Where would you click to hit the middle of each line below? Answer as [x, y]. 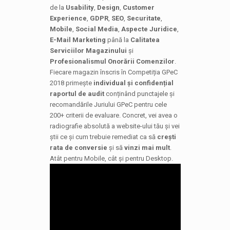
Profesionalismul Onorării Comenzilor [112, 61]
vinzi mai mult [147, 148]
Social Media [97, 29]
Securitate [143, 18]
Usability [80, 7]
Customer [138, 7]
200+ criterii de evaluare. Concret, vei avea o [113, 115]
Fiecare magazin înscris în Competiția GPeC [113, 72]
